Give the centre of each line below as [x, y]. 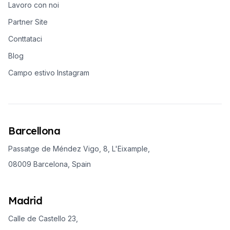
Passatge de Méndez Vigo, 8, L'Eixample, [79, 148]
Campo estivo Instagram [49, 72]
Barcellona [34, 130]
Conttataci [25, 39]
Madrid [25, 200]
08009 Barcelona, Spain [50, 164]
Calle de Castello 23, [43, 218]
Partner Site [28, 22]
